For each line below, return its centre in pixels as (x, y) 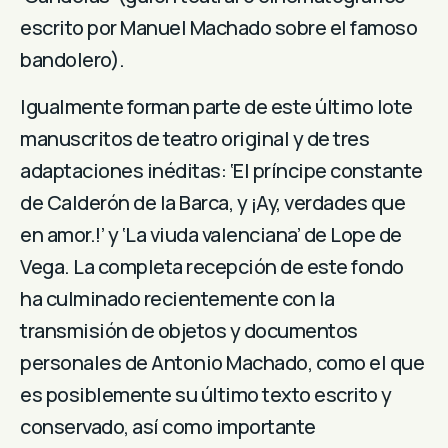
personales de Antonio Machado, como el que (222, 362)
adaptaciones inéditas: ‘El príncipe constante (221, 170)
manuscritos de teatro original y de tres (194, 138)
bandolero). (72, 60)
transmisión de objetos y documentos (189, 330)
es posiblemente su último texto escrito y (206, 394)
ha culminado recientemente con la (177, 298)
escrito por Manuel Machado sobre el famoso (218, 28)
